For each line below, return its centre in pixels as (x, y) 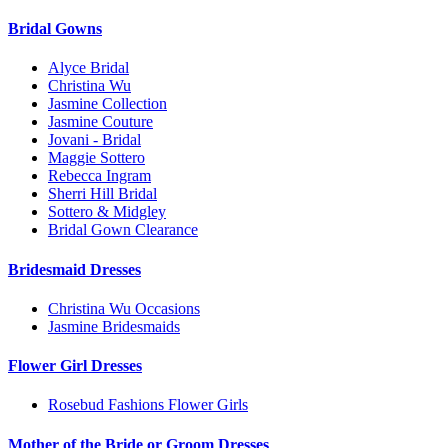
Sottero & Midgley (107, 212)
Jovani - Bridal (94, 140)
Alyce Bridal (88, 68)
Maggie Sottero (96, 158)
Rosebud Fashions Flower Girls (148, 405)
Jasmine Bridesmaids (114, 326)
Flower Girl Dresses (75, 366)
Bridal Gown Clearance (123, 230)
